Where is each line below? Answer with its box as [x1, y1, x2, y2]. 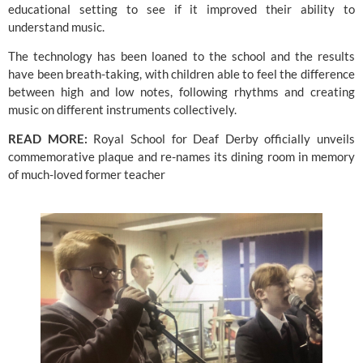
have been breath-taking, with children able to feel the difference [8, 66, 355, 81]
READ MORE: [8, 131, 88, 147]
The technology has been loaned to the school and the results [8, 48, 355, 63]
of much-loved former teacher [8, 167, 165, 182]
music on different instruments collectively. [8, 101, 237, 117]
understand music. [8, 19, 105, 34]
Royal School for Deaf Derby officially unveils [93, 131, 355, 147]
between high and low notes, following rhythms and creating [8, 83, 355, 99]
